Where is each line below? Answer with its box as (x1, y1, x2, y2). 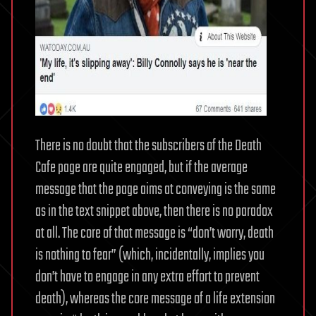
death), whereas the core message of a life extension (35, 286, 275, 311)
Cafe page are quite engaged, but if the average (35, 155, 248, 180)
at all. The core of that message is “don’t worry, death (35, 221, 274, 245)
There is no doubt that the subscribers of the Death (35, 133, 262, 158)
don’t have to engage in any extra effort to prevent (35, 265, 260, 289)
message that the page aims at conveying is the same (35, 177, 276, 202)
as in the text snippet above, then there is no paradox (35, 199, 273, 224)
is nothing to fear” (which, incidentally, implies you (35, 243, 265, 267)
